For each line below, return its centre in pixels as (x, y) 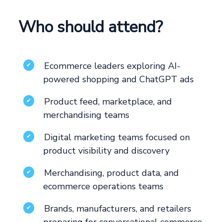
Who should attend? (91, 27)
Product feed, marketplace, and (108, 102)
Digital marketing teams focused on (117, 138)
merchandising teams (86, 115)
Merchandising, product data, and (112, 173)
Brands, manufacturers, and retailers (118, 209)
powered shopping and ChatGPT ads (119, 80)
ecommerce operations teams (104, 187)
